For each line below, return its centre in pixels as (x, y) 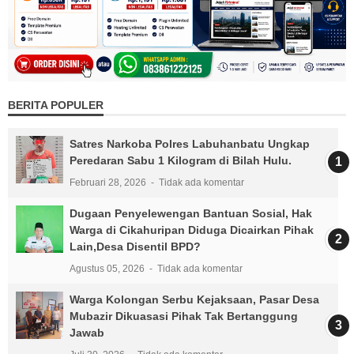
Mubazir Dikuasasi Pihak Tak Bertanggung (184, 316)
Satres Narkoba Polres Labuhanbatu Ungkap (190, 143)
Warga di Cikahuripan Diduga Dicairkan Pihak (192, 230)
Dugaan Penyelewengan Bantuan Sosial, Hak (191, 213)
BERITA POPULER (56, 105)
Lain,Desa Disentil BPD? (135, 246)
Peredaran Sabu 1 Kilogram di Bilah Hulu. (181, 160)
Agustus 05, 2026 (108, 268)
